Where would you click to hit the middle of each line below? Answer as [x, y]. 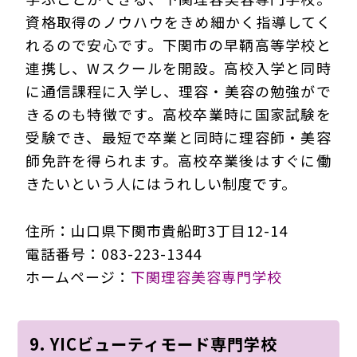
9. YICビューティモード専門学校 [154, 343]
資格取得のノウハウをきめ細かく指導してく [178, 21]
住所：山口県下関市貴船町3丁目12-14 [157, 230]
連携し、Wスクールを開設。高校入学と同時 [178, 67]
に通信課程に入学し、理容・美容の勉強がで [178, 90]
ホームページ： [78, 276]
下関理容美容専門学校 [207, 276]
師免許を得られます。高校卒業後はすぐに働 [178, 160]
